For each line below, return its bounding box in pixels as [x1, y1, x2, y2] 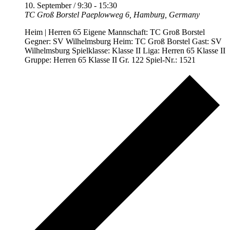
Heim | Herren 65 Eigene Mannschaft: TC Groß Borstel [25, 28, 205, 37]
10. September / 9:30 [25, 1, 92, 10]
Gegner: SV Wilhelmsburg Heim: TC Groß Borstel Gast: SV [25, 37, 222, 46]
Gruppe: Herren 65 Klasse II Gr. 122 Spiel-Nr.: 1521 [25, 55, 196, 65]
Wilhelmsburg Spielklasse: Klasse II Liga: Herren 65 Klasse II [25, 46, 225, 55]
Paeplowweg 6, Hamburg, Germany [81, 10, 200, 20]
